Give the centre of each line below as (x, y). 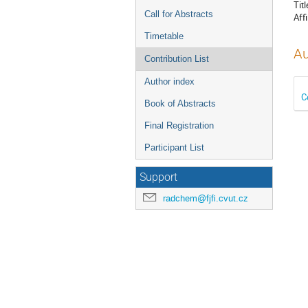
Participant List (174, 147)
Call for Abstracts (179, 14)
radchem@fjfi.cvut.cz (206, 198)
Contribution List (177, 59)
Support (158, 177)
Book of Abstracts (180, 103)
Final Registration (179, 125)
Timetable (164, 36)
